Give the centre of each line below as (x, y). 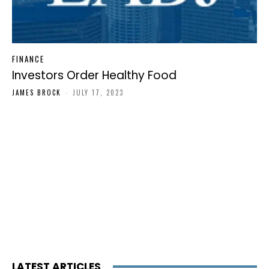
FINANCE (28, 59)
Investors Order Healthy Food (94, 75)
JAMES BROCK (37, 92)
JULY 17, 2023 (98, 92)
